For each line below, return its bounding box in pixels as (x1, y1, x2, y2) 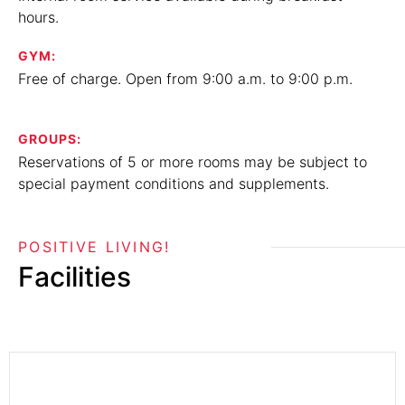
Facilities (18, 260, 131, 293)
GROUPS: (18, 131, 81, 146)
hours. (18, 8, 59, 26)
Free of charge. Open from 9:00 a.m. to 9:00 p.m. (18, 70, 353, 88)
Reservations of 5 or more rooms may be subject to (18, 153, 367, 171)
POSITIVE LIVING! (18, 238, 171, 256)
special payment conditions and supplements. (18, 174, 329, 193)
